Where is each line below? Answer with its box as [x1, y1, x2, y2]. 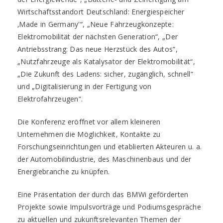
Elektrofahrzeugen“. [17, 94, 83, 104]
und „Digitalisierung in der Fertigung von [17, 82, 152, 91]
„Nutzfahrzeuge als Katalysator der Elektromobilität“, [17, 57, 195, 66]
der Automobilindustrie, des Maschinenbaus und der [17, 154, 192, 164]
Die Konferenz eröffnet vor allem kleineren [17, 117, 161, 126]
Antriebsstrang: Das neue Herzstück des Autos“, [17, 44, 178, 54]
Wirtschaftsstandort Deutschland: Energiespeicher [17, 7, 185, 16]
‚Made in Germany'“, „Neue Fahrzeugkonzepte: [17, 19, 174, 29]
